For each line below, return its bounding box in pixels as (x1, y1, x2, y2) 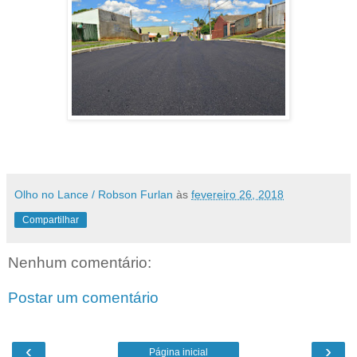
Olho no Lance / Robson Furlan (14, 188, 173, 202)
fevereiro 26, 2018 (191, 188, 284, 202)
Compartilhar (22, 214, 79, 226)
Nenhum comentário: (8, 254, 151, 272)
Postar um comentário (8, 288, 159, 306)
